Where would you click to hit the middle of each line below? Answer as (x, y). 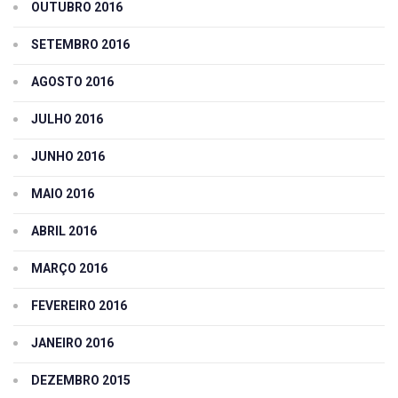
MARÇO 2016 (69, 269)
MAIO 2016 (63, 194)
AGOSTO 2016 (72, 82)
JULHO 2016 (67, 119)
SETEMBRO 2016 (80, 45)
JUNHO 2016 (68, 157)
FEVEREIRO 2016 (79, 306)
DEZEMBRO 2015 (81, 381)
